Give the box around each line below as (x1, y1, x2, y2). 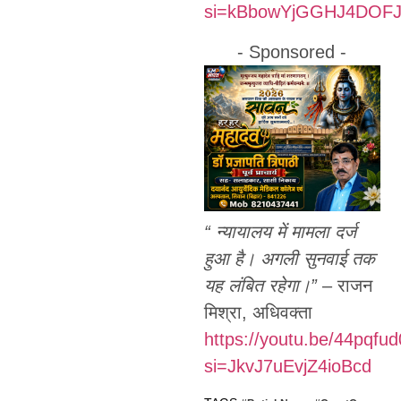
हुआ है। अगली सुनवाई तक (203, 249, 375, 269)
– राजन (316, 276, 372, 296)
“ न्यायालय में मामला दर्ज (203, 222, 356, 243)
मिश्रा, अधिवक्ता (203, 303, 312, 323)
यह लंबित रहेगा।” (203, 276, 317, 296)
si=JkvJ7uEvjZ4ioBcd (203, 356, 371, 377)
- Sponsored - (237, 41, 347, 62)
